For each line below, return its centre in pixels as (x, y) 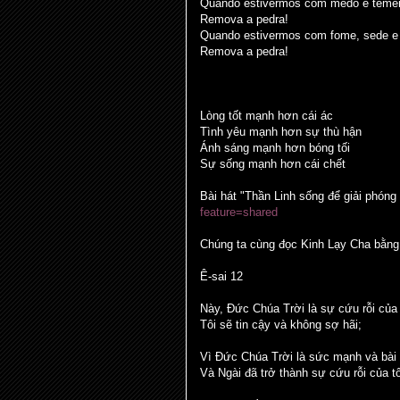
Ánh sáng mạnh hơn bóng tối (275, 148)
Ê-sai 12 (221, 276)
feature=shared (239, 212)
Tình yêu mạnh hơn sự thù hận (281, 132)
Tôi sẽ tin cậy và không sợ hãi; (281, 325)
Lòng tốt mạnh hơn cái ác (267, 116)
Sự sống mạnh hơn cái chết (273, 164)
